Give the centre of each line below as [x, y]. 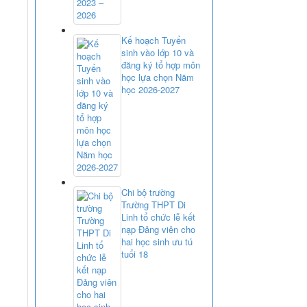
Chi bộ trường [148, 192]
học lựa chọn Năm [158, 77]
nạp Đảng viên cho [158, 229]
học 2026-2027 [150, 89]
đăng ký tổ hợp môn [161, 64]
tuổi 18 [135, 254]
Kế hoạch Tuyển [153, 40]
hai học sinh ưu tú [157, 241]
